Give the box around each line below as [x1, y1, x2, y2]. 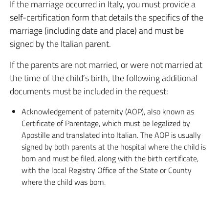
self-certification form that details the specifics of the [10, 11, 203, 24]
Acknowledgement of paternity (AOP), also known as [22, 106, 194, 117]
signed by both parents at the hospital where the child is [22, 141, 206, 153]
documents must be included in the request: [10, 85, 168, 98]
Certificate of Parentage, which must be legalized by [22, 117, 190, 129]
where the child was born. [22, 176, 106, 188]
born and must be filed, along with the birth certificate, [22, 153, 198, 164]
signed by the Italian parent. [10, 37, 111, 50]
